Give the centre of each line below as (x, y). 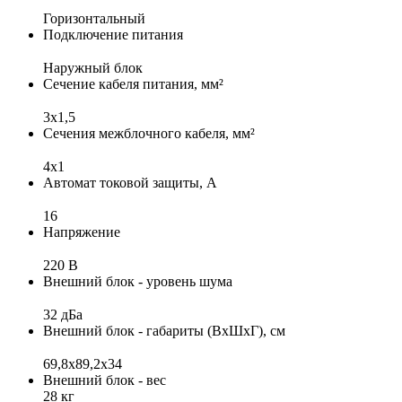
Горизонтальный (94, 18)
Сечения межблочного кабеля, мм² (149, 133)
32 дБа (63, 314)
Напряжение (82, 232)
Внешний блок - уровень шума (138, 281)
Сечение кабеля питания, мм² (133, 83)
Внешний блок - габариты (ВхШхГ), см (164, 330)
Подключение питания (113, 34)
